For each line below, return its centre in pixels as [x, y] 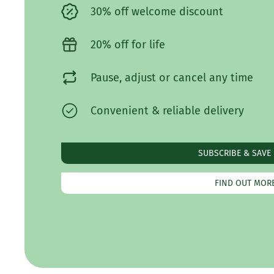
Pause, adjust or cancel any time [172, 78]
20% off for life [128, 45]
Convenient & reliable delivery [167, 111]
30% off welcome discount [157, 12]
